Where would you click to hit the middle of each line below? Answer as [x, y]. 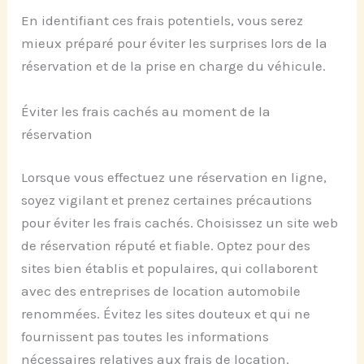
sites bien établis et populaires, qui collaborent [170, 269]
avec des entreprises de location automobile [161, 291]
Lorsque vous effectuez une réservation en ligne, [174, 178]
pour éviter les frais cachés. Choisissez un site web [180, 223]
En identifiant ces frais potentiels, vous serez [162, 21]
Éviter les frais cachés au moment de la [146, 111]
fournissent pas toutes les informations [145, 337]
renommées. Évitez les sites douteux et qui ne [166, 314]
